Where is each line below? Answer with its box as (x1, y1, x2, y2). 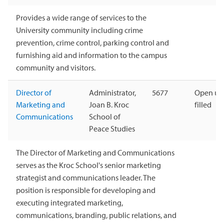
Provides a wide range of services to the (16, 12, 146, 23)
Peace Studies (89, 123, 135, 134)
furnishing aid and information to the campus (16, 50, 167, 60)
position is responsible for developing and (16, 185, 155, 195)
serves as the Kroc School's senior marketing (16, 160, 161, 170)
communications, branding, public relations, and (16, 210, 176, 220)
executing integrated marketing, (16, 197, 123, 208)
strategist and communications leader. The (16, 172, 155, 183)
